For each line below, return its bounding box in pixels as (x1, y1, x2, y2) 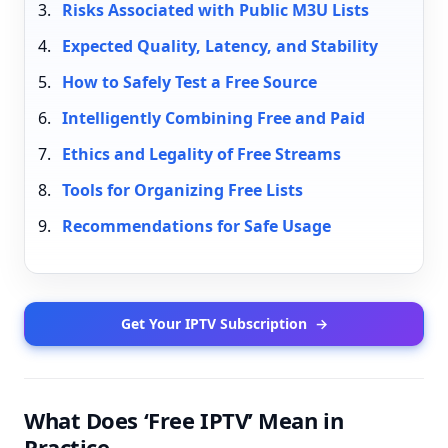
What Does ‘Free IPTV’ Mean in (24, 405, 344, 435)
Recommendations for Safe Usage (61, 215, 331, 237)
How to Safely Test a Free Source (61, 71, 317, 93)
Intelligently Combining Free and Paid (61, 107, 365, 129)
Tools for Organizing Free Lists (61, 179, 303, 201)
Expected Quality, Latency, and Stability (61, 35, 378, 57)
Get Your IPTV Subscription (120, 314, 307, 333)
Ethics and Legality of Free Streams (61, 143, 341, 165)
